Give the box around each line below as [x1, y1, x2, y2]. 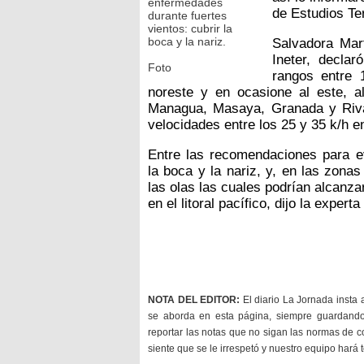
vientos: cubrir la [148, 21, 232, 35]
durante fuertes [148, 8, 227, 22]
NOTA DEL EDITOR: [148, 293, 240, 305]
